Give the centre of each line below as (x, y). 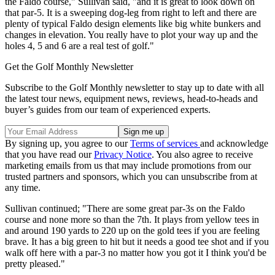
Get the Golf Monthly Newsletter (69, 66)
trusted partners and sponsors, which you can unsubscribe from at (131, 176)
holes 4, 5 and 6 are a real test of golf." (79, 45)
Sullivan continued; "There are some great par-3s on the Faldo (125, 208)
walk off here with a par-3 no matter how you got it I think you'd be (136, 252)
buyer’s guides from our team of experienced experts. (108, 109)
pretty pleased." (35, 263)
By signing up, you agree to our (68, 143)
